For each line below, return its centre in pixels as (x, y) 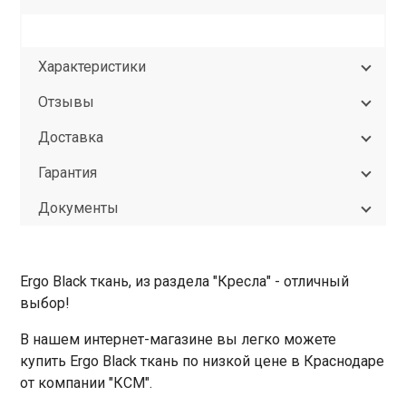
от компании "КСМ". (87, 383)
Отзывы (67, 102)
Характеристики (92, 67)
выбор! (45, 303)
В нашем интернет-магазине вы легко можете (179, 339)
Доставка (71, 137)
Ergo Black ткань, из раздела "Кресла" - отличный (185, 281)
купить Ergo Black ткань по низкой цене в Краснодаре (203, 361)
